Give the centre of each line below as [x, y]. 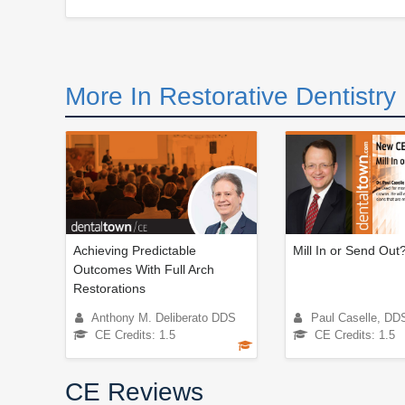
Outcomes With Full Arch [144, 270]
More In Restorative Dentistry [231, 97]
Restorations [109, 289]
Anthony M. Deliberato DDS [164, 318]
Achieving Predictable [135, 251]
